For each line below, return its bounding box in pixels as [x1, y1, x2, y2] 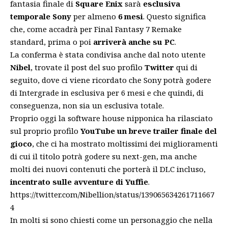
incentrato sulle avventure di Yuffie [10, 176, 148, 187]
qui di [174, 62, 197, 72]
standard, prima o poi [10, 36, 93, 47]
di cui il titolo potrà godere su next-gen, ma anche [10, 151, 197, 161]
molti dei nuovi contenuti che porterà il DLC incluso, [10, 163, 206, 174]
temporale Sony [10, 11, 71, 21]
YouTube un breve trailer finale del [80, 125, 217, 136]
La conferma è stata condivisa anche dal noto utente [10, 49, 206, 60]
